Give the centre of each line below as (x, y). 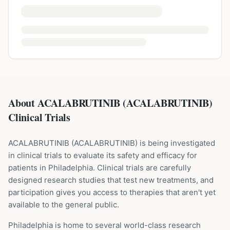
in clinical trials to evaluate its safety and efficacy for (103, 155)
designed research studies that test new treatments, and (111, 180)
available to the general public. (64, 205)
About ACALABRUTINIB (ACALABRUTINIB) (110, 103)
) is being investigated (175, 143)
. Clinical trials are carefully (142, 168)
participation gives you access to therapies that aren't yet (112, 192)
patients (24, 168)
